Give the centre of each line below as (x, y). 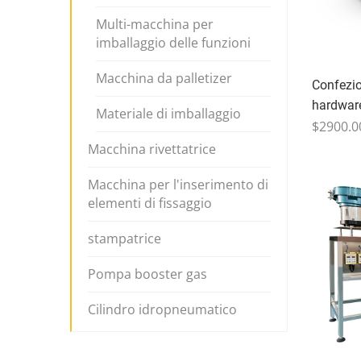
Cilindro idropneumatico (162, 309)
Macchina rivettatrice (152, 149)
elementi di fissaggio (150, 203)
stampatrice (124, 239)
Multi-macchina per (155, 24)
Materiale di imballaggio (168, 114)
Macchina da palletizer (164, 78)
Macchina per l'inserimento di (178, 185)
